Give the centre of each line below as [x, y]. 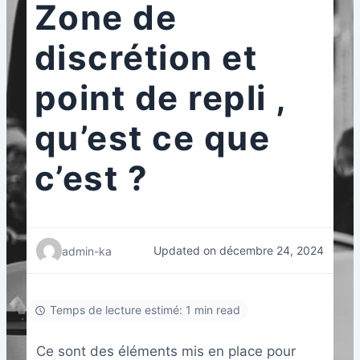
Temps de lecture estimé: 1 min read [145, 310]
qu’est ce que [152, 138]
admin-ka [86, 251]
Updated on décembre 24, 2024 [239, 251]
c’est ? [91, 178]
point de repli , [160, 98]
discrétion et [145, 58]
